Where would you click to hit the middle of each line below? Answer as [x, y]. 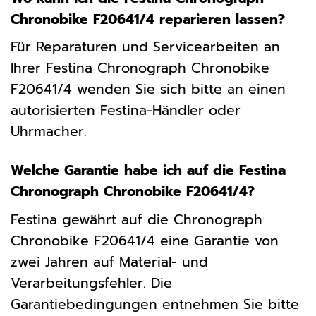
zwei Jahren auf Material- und [109, 262]
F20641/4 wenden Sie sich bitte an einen [148, 90]
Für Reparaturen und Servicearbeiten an [145, 47]
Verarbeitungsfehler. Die [91, 283]
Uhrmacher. [49, 132]
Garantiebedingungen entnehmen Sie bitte [155, 304]
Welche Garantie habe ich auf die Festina [148, 171]
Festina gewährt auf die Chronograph [136, 219]
